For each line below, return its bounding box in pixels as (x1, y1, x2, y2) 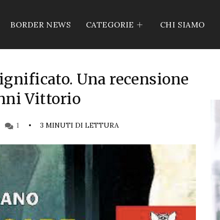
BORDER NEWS (10, 20, 71, 29)
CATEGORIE (85, 20, 134, 29)
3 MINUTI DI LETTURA (40, 121, 119, 130)
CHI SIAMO (160, 20, 205, 29)
